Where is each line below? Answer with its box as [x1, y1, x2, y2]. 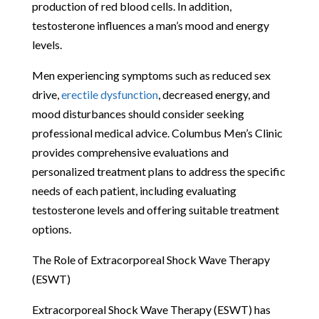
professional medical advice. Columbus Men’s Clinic [31, 125, 283, 140]
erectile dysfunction [61, 87, 158, 101]
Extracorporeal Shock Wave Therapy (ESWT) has [31, 302, 271, 316]
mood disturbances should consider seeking [31, 106, 244, 120]
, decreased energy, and [157, 87, 270, 101]
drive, [31, 87, 61, 101]
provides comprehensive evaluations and [31, 145, 229, 159]
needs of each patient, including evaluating [31, 183, 236, 197]
